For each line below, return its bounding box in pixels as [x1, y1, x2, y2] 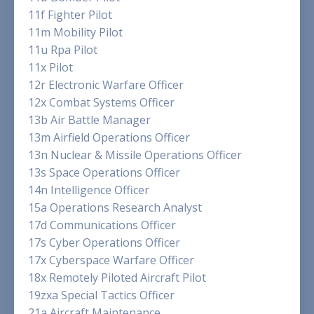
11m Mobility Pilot [28, 25, 123, 41]
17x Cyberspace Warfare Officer [28, 252, 194, 268]
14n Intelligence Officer [28, 182, 149, 198]
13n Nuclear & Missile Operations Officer [28, 147, 242, 163]
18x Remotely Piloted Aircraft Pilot [28, 270, 206, 286]
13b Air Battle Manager [28, 112, 151, 128]
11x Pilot [28, 60, 73, 76]
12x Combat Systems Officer [28, 95, 175, 111]
